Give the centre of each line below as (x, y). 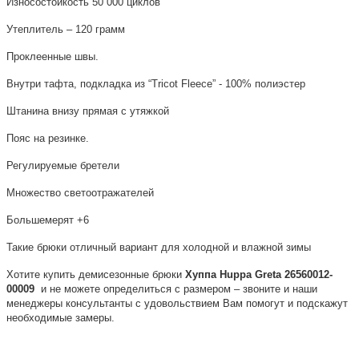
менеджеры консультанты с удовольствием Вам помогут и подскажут (177, 304)
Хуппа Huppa (220, 275)
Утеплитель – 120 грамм (66, 30)
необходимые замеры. (61, 318)
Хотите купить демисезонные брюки (94, 275)
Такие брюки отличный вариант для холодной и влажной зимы (159, 248)
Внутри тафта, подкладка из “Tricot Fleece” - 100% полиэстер (156, 84)
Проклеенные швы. (52, 57)
